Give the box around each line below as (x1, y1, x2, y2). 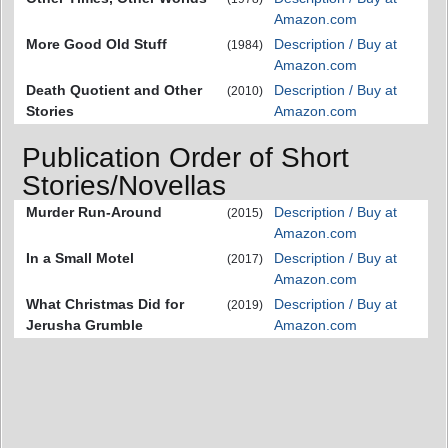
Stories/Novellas (22, 169, 226, 201)
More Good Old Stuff (26, 36, 167, 53)
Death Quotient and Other (26, 82, 202, 99)
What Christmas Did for (26, 295, 184, 312)
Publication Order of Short (22, 141, 349, 173)
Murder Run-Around (26, 203, 162, 220)
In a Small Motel (26, 249, 134, 266)
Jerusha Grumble (26, 316, 143, 333)
